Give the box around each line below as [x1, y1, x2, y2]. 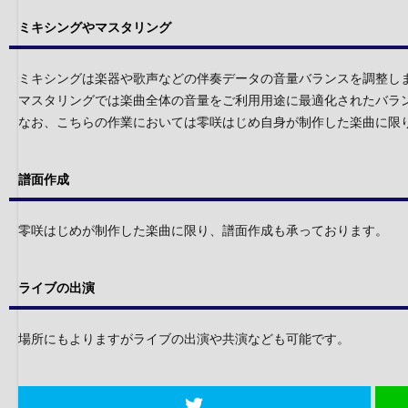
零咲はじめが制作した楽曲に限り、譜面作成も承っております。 [18, 222, 388, 238]
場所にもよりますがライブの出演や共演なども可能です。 [18, 331, 350, 346]
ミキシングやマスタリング [18, 19, 171, 35]
